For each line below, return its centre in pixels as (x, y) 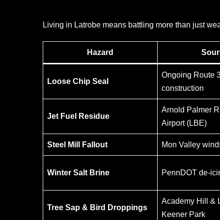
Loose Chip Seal (78, 81)
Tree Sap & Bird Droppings (97, 207)
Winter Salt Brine (78, 172)
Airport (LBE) (184, 123)
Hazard (100, 52)
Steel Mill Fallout (77, 144)
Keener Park (183, 214)
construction (183, 88)
